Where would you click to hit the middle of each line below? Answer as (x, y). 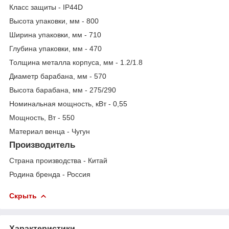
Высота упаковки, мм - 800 (54, 21)
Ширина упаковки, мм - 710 (55, 35)
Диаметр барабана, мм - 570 (58, 76)
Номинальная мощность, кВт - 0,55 (68, 104)
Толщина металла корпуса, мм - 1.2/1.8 (76, 63)
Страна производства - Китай (58, 160)
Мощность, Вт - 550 (42, 118)
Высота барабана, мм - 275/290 (63, 90)
